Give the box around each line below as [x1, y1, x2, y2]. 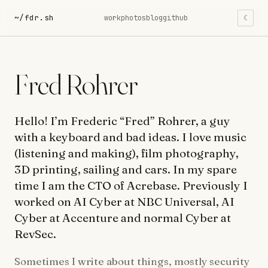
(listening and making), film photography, [14, 145, 239, 160]
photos [120, 13, 146, 23]
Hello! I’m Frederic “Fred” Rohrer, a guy [14, 113, 230, 128]
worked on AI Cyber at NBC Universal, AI [14, 194, 234, 209]
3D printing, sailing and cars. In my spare [14, 162, 237, 176]
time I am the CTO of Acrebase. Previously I [14, 178, 248, 193]
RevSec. [14, 226, 56, 241]
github [162, 13, 188, 23]
